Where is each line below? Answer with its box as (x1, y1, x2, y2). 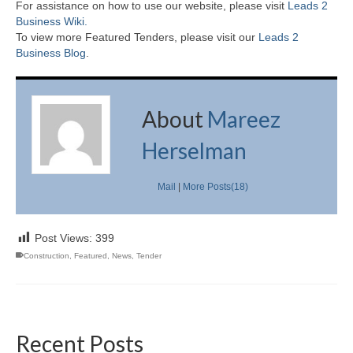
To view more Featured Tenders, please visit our (16, 30, 258, 43)
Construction (24, 251, 69, 260)
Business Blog (16, 46, 86, 59)
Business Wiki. (16, 14, 87, 28)
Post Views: (35, 231, 92, 244)
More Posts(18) (183, 180, 248, 192)
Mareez (207, 105, 281, 132)
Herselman (142, 136, 247, 164)
